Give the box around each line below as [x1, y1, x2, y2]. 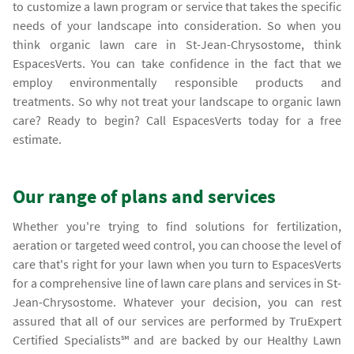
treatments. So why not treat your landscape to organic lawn [13, 92, 341, 109]
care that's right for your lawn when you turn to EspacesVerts [13, 255, 341, 272]
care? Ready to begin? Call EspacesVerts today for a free [13, 111, 341, 128]
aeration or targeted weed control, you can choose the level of [13, 236, 341, 253]
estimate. [13, 130, 62, 147]
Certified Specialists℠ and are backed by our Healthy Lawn [13, 331, 341, 348]
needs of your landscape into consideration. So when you [13, 17, 341, 33]
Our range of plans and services [13, 183, 277, 209]
